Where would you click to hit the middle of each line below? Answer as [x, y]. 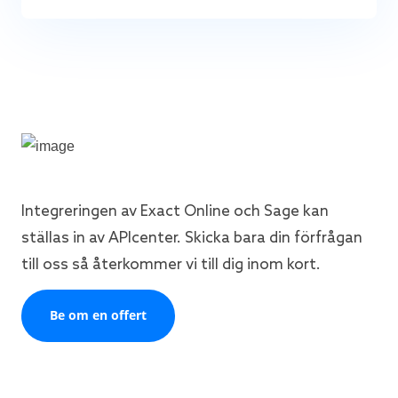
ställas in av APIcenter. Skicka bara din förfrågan [192, 238]
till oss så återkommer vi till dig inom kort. [171, 265]
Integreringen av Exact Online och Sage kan [175, 211]
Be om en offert [98, 315]
